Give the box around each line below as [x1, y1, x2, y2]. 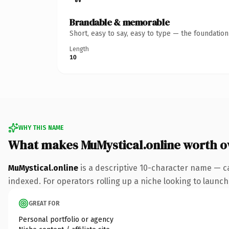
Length [70, 45, 89, 53]
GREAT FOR [29, 199, 60, 207]
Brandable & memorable [70, 15, 170, 29]
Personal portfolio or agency [18, 215, 113, 224]
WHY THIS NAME [18, 124, 63, 131]
